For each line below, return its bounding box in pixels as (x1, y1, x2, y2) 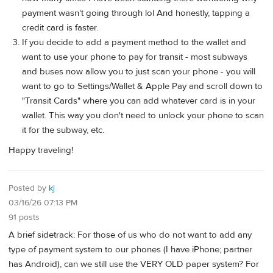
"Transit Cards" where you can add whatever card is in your (22, 94, 255, 107)
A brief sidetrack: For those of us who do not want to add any (9, 229, 252, 241)
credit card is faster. (22, 21, 98, 34)
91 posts (9, 212, 40, 223)
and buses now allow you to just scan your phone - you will (22, 65, 255, 77)
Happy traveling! (9, 144, 73, 157)
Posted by (9, 183, 49, 194)
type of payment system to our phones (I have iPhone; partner (9, 243, 252, 255)
